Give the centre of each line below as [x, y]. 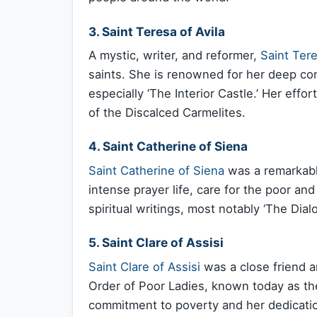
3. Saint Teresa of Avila [157, 31]
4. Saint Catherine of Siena [168, 146]
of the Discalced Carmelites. [167, 113]
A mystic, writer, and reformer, [174, 55]
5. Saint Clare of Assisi [156, 243]
